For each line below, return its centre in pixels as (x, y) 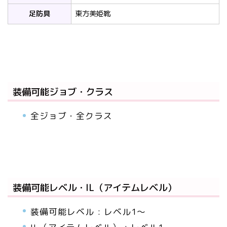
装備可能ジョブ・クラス (63, 92)
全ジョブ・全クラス (71, 116)
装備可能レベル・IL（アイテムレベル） (94, 188)
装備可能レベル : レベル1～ (88, 212)
